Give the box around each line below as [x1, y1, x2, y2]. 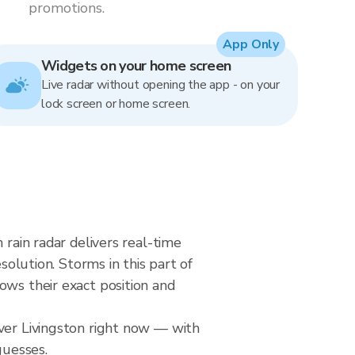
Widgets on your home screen [41, 56, 231, 75]
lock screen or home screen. [41, 95, 191, 113]
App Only [223, 36, 279, 53]
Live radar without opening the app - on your [41, 76, 281, 94]
